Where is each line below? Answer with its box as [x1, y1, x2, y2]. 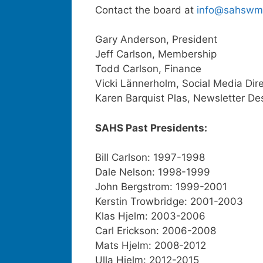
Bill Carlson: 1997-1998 [95, 151, 205, 163]
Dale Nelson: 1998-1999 [95, 166, 210, 178]
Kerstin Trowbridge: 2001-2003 [95, 195, 243, 207]
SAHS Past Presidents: [95, 122, 207, 134]
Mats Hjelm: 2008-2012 [95, 240, 206, 251]
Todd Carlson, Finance [95, 63, 201, 75]
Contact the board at [95, 4, 197, 16]
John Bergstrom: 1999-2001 [95, 181, 227, 193]
